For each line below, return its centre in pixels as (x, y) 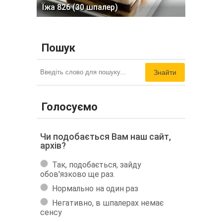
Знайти (165, 73)
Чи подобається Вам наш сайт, (106, 137)
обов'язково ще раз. (78, 174)
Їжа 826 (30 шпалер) (80, 7)
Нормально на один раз (95, 189)
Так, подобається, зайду (97, 165)
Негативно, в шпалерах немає (108, 203)
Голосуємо (70, 107)
